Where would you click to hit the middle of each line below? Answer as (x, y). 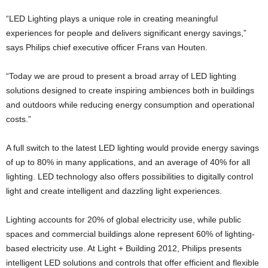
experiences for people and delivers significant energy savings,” (126, 33)
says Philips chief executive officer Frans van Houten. (107, 47)
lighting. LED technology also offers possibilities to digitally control (130, 176)
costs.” (19, 119)
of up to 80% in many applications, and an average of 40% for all (128, 162)
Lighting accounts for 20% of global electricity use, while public (124, 220)
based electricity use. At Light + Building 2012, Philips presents (124, 248)
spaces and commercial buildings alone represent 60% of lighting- (130, 234)
